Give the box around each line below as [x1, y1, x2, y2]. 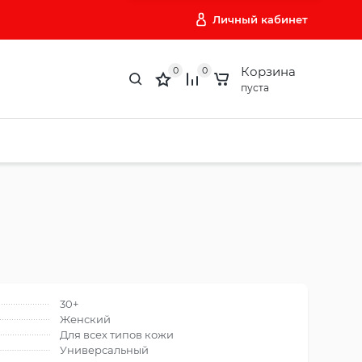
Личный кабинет [213, 13, 308, 26]
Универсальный [60, 343, 149, 356]
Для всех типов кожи [60, 327, 174, 341]
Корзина [241, 63, 296, 79]
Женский [60, 312, 111, 326]
